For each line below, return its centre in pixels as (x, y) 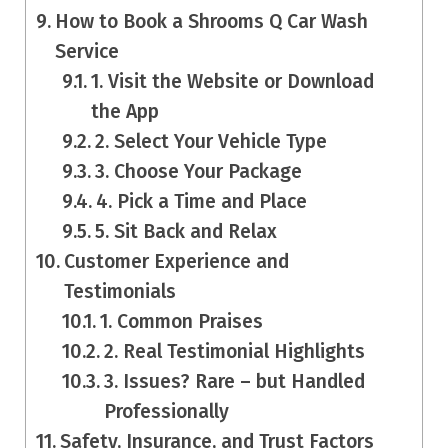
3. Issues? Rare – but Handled (235, 381)
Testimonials (119, 291)
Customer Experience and (176, 261)
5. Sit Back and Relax (186, 231)
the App (125, 111)
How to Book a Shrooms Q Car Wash (211, 21)
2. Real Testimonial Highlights (235, 351)
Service (86, 51)
